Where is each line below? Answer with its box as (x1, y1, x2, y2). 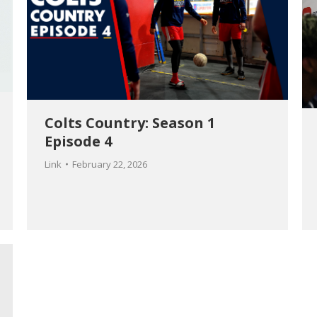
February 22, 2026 (72, 157, 147, 171)
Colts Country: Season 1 (45, 113, 215, 132)
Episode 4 (45, 131, 112, 151)
